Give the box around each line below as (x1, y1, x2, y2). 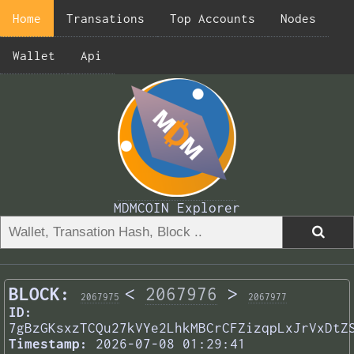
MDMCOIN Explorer (114, 200, 240, 216)
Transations (66, 11, 145, 25)
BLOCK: (9, 284, 70, 305)
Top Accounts (170, 11, 255, 25)
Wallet (13, 48, 55, 62)
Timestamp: (9, 336, 88, 352)
